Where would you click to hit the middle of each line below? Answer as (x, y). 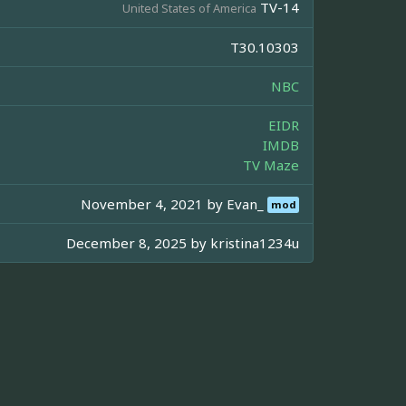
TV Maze (271, 164)
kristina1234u (255, 242)
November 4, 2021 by (154, 203)
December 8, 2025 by (138, 242)
